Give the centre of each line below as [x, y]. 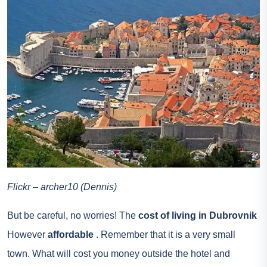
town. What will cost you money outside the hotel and [119, 254]
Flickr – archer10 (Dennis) [62, 187]
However [27, 235]
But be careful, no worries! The [73, 216]
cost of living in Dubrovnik [198, 216]
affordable [71, 235]
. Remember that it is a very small [164, 235]
